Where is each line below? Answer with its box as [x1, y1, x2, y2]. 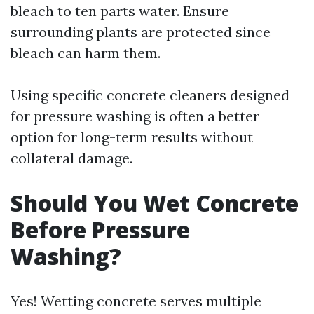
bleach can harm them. [11, 44, 161, 62]
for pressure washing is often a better [11, 107, 259, 125]
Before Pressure [11, 214, 190, 245]
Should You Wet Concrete [11, 188, 299, 218]
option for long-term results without [11, 128, 253, 146]
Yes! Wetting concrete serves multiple [11, 292, 261, 310]
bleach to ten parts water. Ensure [11, 2, 229, 20]
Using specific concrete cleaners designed [11, 86, 289, 104]
